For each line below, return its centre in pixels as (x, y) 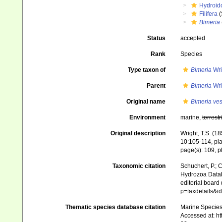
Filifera (208, 14)
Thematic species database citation (115, 207)
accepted (193, 38)
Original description (138, 133)
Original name (146, 102)
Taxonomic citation (139, 166)
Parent (156, 86)
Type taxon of (146, 70)
